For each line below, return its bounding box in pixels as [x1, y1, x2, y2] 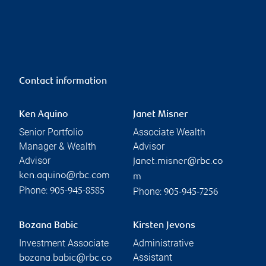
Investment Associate [19, 237, 109, 249]
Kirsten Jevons [133, 220, 195, 231]
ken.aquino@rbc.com [19, 170, 110, 181]
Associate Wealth [133, 126, 205, 138]
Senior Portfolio [19, 126, 83, 138]
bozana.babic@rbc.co [19, 253, 112, 264]
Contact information [19, 76, 107, 87]
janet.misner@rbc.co [133, 156, 223, 167]
